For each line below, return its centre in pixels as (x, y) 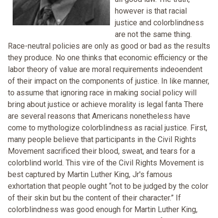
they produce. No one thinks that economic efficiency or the (108, 58)
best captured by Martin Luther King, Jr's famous (90, 175)
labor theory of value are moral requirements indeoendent (105, 70)
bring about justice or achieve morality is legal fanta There (106, 105)
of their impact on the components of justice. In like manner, (109, 81)
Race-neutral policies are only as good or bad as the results (109, 46)
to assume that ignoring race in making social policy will (102, 93)
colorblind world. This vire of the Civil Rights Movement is (106, 163)
